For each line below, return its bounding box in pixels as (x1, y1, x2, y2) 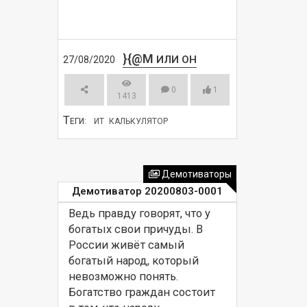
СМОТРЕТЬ (119, 145, 163, 156)
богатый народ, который (68, 254, 199, 268)
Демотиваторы (159, 169, 232, 180)
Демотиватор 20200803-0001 (71, 185, 223, 198)
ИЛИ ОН (153, 53, 197, 66)
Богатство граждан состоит (68, 286, 215, 299)
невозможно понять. (68, 270, 178, 284)
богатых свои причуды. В (68, 223, 203, 236)
